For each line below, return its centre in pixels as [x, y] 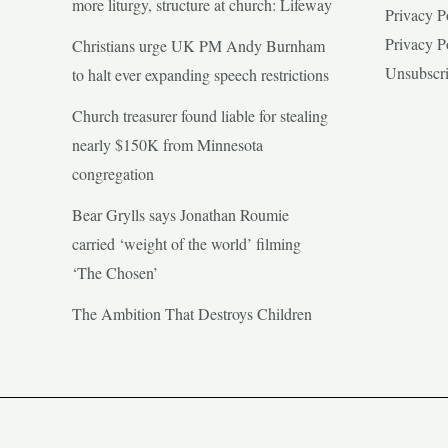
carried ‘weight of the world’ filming [186, 243]
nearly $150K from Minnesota [167, 144]
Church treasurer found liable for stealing [200, 115]
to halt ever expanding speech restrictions [200, 74]
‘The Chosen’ [115, 272]
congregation [113, 173]
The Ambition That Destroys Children [192, 313]
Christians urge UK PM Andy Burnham [198, 45]
